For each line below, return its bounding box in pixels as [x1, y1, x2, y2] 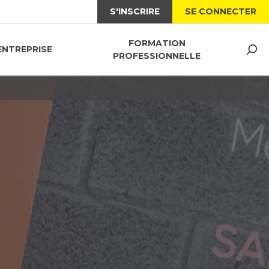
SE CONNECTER [185, 6, 256, 17]
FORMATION [128, 37, 186, 49]
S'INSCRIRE [110, 6, 160, 17]
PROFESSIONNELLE [113, 50, 201, 61]
